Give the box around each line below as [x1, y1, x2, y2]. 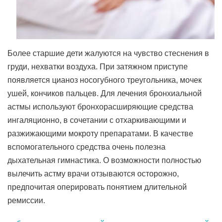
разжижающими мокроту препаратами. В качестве [7, 129, 193, 138]
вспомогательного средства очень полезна [7, 143, 166, 151]
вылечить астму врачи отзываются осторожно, [7, 169, 179, 178]
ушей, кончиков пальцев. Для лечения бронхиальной [7, 89, 202, 98]
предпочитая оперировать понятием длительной [7, 183, 187, 191]
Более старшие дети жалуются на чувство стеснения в [7, 49, 209, 57]
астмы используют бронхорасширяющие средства [7, 103, 193, 111]
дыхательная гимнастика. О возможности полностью [7, 156, 201, 165]
